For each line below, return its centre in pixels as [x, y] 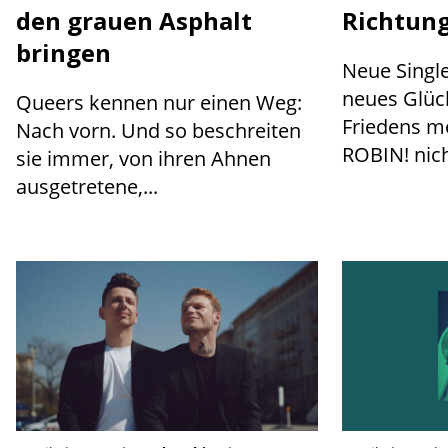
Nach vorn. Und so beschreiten [158, 130]
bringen [63, 52]
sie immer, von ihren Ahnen [143, 158]
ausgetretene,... [87, 186]
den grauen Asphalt [134, 20]
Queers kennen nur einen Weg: [159, 102]
